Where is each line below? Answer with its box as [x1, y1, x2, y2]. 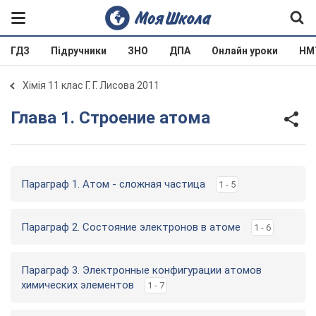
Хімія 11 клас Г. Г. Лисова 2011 [23, 80, 159, 91]
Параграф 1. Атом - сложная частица [21, 178, 205, 190]
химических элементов [21, 279, 134, 291]
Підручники [51, 45, 107, 56]
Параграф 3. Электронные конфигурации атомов [21, 264, 262, 276]
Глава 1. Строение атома [18, 107, 210, 128]
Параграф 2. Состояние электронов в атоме [21, 221, 241, 233]
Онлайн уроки [212, 45, 278, 56]
